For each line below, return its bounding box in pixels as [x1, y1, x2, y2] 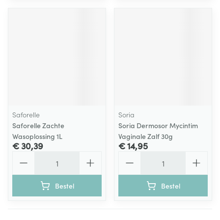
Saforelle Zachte [12, 120, 64, 130]
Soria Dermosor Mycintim [118, 120, 198, 130]
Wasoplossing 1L [12, 131, 62, 141]
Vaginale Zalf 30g [118, 131, 173, 141]
